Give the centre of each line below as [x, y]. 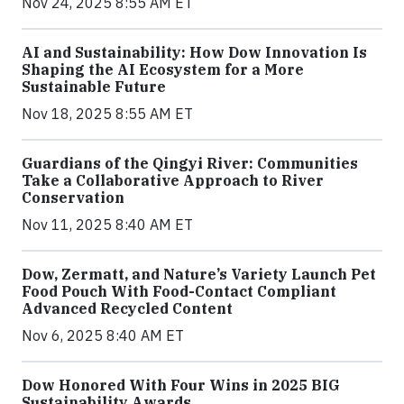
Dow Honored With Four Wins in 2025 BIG [181, 385]
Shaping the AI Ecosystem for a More [163, 69]
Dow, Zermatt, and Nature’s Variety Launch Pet [199, 274]
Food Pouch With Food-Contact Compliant [179, 291]
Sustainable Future [94, 87]
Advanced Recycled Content [127, 308]
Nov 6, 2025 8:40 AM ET [103, 335]
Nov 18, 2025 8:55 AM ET [107, 114]
